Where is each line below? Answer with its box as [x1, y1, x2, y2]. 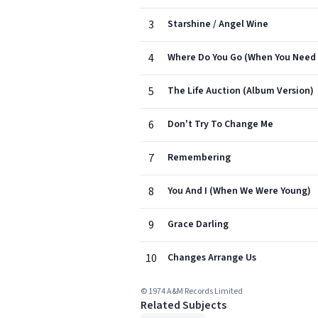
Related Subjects [141, 297, 226, 313]
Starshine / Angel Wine [168, 17, 268, 31]
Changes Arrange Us [168, 251, 256, 265]
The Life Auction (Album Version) [168, 84, 314, 98]
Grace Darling [168, 217, 229, 231]
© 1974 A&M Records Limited [141, 285, 243, 297]
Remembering [168, 150, 231, 165]
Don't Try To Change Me [168, 117, 273, 131]
